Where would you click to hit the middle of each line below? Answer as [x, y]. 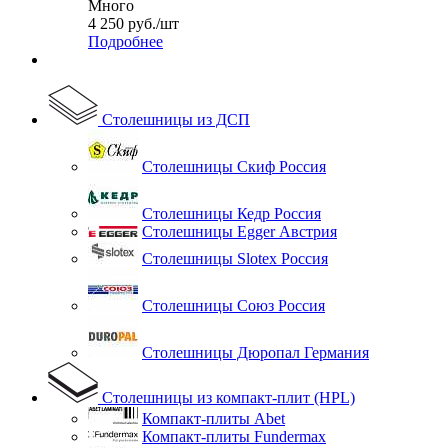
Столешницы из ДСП [176, 120]
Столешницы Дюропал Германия [255, 353]
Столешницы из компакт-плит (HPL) [228, 398]
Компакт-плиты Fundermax [234, 437]
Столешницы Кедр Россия [231, 214]
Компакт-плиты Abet [213, 419]
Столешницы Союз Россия [233, 306]
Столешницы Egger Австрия [239, 232]
